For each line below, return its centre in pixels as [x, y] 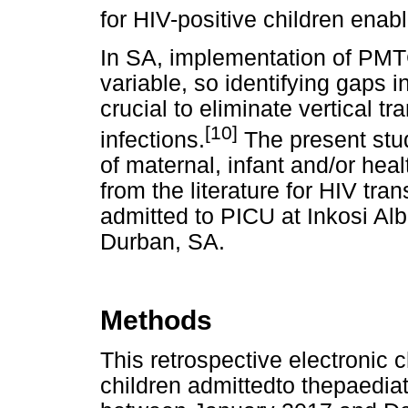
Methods [156, 321]
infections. [153, 139]
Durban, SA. [163, 241]
